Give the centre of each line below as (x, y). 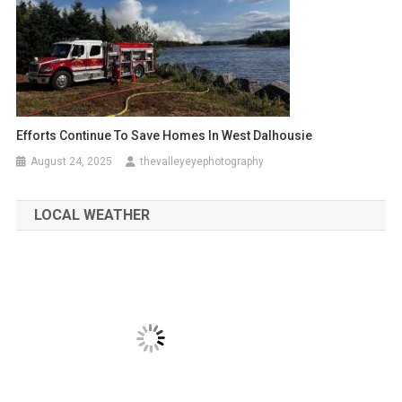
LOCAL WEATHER (92, 214)
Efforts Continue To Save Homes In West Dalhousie (165, 135)
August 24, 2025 (72, 161)
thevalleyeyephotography (202, 161)
